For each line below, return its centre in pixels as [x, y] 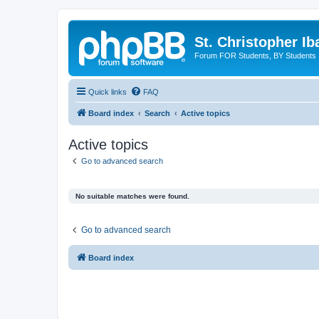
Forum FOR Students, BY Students [255, 56]
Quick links [108, 91]
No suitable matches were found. [132, 196]
